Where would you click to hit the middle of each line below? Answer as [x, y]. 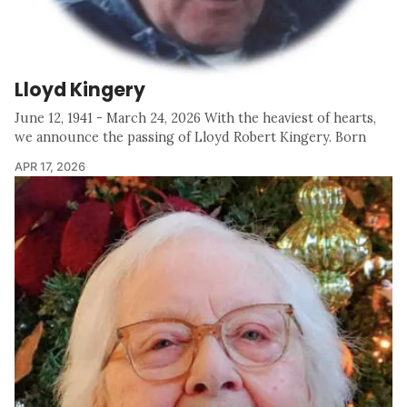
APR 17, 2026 [50, 166]
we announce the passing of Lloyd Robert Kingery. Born [190, 137]
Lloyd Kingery [80, 89]
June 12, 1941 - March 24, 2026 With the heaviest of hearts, [195, 118]
